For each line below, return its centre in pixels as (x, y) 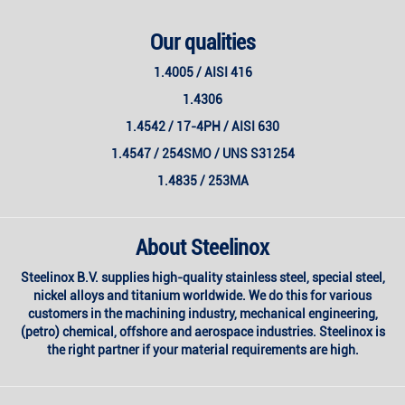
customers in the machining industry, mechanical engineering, (202, 314)
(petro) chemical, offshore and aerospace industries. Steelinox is (202, 332)
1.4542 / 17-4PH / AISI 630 (202, 127)
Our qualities (202, 43)
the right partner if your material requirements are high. (202, 350)
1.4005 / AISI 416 (202, 73)
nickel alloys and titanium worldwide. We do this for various (202, 296)
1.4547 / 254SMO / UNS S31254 (202, 154)
